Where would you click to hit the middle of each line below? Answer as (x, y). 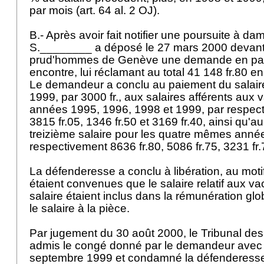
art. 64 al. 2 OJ (116, 10)
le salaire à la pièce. (81, 208)
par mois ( (55, 10)
